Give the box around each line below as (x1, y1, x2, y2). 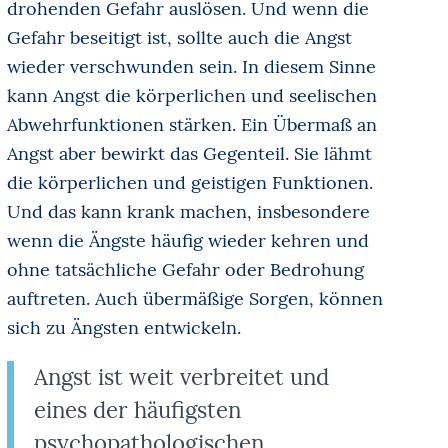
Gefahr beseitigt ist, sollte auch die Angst (6, 25, 352, 49)
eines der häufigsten (33, 395, 241, 424)
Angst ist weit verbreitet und (33, 362, 329, 391)
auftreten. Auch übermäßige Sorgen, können (6, 286, 383, 310)
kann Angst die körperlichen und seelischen (6, 83, 377, 107)
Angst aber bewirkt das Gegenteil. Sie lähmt (6, 141, 372, 165)
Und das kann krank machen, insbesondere (6, 199, 370, 223)
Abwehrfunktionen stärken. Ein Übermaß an (6, 112, 377, 136)
